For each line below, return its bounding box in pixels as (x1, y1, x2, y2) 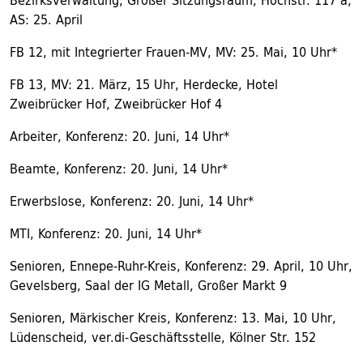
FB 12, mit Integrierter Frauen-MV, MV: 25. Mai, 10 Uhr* (10, 41, 337, 63)
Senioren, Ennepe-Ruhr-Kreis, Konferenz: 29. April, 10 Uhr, (10, 254, 352, 277)
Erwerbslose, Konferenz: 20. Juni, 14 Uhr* (10, 190, 254, 212)
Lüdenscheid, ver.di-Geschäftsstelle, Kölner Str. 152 (10, 326, 316, 348)
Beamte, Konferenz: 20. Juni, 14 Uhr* (10, 157, 228, 180)
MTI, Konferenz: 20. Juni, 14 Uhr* (10, 222, 202, 245)
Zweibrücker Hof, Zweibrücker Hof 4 (10, 92, 222, 115)
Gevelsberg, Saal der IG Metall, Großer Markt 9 (10, 274, 287, 297)
